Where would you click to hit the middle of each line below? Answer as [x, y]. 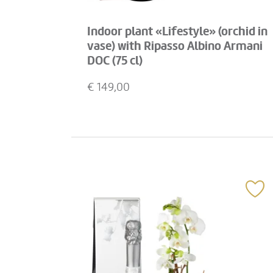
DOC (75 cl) [115, 61]
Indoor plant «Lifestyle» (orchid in [177, 32]
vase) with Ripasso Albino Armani [175, 46]
